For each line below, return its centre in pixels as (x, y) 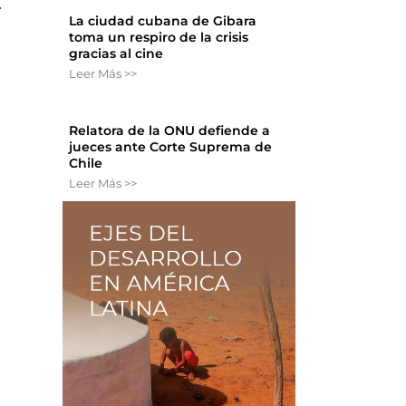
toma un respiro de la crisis (159, 38)
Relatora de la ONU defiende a (170, 131)
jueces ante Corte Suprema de (171, 147)
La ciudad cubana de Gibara (163, 21)
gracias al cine (116, 54)
